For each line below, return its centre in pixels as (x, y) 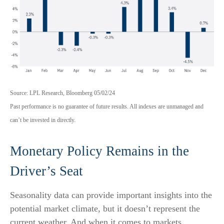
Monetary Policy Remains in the (99, 151)
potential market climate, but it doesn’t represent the (105, 208)
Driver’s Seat (46, 171)
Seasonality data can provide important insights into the (111, 195)
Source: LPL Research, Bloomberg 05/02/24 (62, 93)
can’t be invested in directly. (43, 120)
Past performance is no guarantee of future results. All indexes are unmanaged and (107, 106)
